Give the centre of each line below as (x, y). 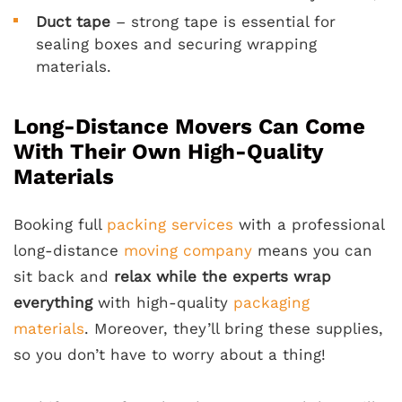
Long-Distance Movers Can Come (189, 127)
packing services (170, 225)
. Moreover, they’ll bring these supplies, (234, 329)
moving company (188, 251)
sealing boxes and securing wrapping (176, 44)
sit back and (64, 277)
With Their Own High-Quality (168, 152)
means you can (312, 251)
